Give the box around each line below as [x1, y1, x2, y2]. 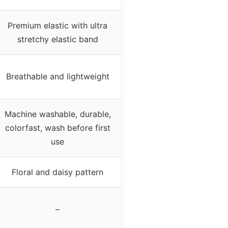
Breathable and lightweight [6, 71, 109, 81]
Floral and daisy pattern [12, 166, 103, 177]
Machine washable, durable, [4, 108, 111, 119]
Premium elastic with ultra [8, 20, 107, 31]
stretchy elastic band [17, 34, 98, 44]
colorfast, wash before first [5, 122, 110, 133]
